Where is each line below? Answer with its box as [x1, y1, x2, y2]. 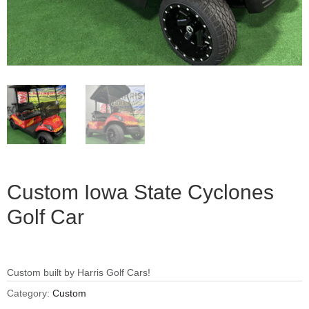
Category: [7, 287, 52, 299]
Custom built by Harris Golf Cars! [7, 266, 150, 278]
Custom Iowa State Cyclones [7, 180, 274, 203]
